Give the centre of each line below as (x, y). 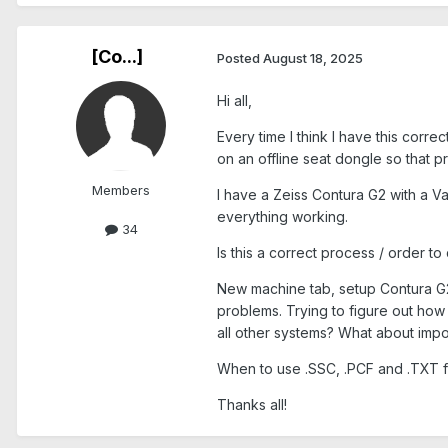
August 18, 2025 (313, 57)
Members (121, 190)
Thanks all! (252, 405)
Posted (240, 57)
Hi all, (234, 101)
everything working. (282, 217)
